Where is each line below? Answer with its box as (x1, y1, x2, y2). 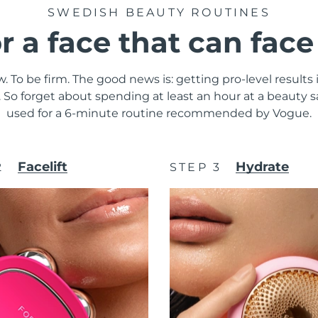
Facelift (17, 158, 67, 175)
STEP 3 (170, 160, 222, 174)
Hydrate (236, 158, 290, 175)
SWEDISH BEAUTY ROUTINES (48, 5, 270, 19)
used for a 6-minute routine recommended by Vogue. (6, 106, 312, 120)
